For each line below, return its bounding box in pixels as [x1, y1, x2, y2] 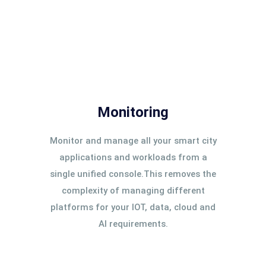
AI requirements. [98, 218, 168, 229]
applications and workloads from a [59, 152, 207, 163]
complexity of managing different [61, 185, 205, 196]
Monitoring [97, 104, 169, 121]
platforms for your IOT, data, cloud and [50, 202, 216, 213]
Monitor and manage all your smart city [49, 135, 217, 146]
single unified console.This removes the [50, 169, 216, 179]
